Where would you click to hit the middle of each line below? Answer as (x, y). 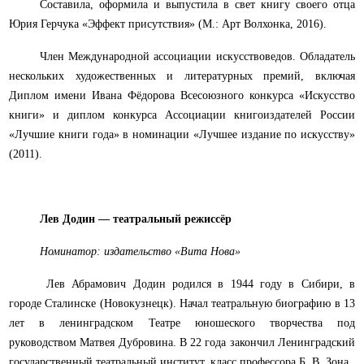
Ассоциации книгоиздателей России (260, 115)
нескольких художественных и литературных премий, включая (182, 76)
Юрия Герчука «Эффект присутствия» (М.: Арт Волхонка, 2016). (168, 24)
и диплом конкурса (109, 115)
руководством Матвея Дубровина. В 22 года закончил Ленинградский (182, 343)
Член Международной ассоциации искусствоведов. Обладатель (197, 57)
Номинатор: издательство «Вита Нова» (140, 252)
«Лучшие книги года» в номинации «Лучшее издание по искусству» (182, 135)
